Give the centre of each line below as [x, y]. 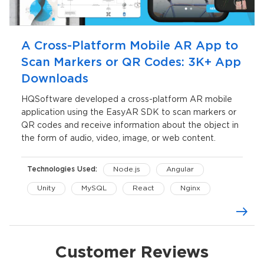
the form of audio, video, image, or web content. [118, 139]
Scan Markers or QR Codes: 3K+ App [131, 63]
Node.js [127, 170]
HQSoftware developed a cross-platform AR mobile [127, 100]
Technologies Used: [62, 170]
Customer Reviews [132, 253]
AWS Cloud [57, 207]
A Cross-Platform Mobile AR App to [130, 46]
